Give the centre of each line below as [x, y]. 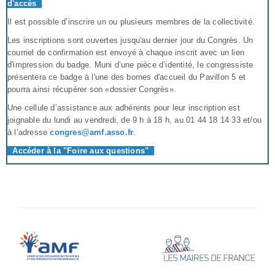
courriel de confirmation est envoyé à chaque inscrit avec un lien [126, 52]
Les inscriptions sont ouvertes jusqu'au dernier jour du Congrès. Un [130, 40]
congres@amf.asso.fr [92, 132]
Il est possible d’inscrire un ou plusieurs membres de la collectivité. [131, 21]
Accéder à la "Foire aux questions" [81, 150]
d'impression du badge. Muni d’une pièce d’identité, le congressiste [130, 64]
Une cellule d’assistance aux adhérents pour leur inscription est [124, 107]
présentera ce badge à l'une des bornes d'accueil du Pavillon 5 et [127, 77]
